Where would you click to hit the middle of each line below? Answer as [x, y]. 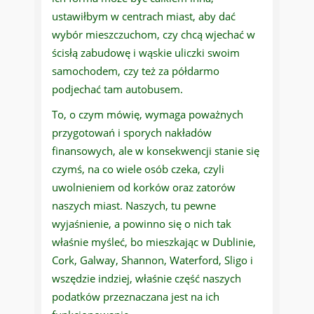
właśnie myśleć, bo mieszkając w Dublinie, [154, 242]
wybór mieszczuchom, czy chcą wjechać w [153, 35]
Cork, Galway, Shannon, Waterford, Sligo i [152, 260]
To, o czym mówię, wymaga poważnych [148, 115]
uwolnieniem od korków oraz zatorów [144, 187]
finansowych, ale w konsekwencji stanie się [156, 151]
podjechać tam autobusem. [117, 89]
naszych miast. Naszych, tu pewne [134, 206]
